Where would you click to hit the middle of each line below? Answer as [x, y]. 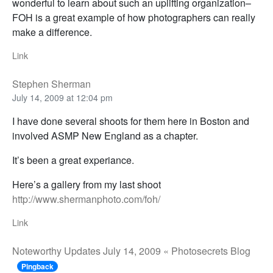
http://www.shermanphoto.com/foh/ [86, 199]
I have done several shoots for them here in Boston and [131, 121]
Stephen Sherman [51, 83]
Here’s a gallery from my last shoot [87, 184]
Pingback [38, 266]
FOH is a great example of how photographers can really [134, 17]
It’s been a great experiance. [73, 160]
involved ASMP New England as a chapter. [105, 135]
